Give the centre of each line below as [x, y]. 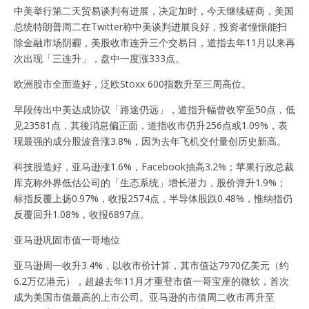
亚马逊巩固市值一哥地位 [67, 239]
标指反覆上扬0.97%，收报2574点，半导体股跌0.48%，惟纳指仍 [153, 198]
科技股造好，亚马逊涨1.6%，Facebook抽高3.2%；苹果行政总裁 [154, 166]
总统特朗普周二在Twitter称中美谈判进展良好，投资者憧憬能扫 [150, 26]
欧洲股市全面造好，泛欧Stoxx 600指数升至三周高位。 [132, 83]
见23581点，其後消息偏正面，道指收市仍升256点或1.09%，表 [151, 125]
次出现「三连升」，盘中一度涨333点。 [99, 58]
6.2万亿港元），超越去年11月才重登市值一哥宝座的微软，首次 [151, 281]
